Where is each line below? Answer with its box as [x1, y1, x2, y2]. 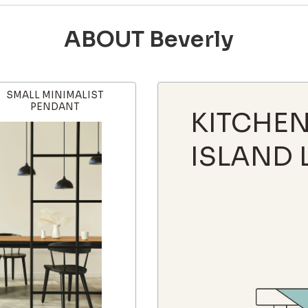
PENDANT [30, 101, 80, 113]
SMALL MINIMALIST [6, 89, 104, 102]
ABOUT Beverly [63, 25, 234, 54]
